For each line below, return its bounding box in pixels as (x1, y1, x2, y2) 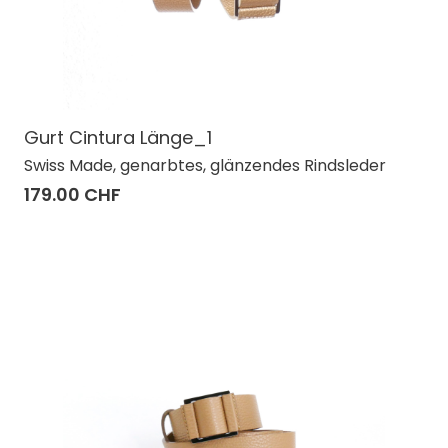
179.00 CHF (24, 181, 121, 207)
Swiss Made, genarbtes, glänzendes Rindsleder (24, 153, 386, 177)
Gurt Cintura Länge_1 (24, 124, 212, 150)
